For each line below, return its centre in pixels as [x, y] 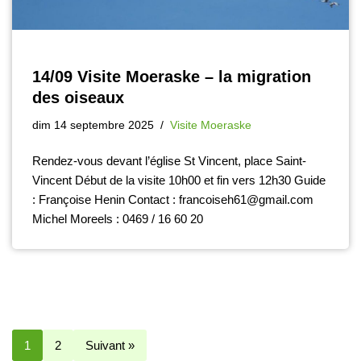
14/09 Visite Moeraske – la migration [172, 77]
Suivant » [110, 346]
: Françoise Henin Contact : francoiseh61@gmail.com [173, 200]
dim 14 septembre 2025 [93, 126]
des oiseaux [78, 98]
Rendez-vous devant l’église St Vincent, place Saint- [169, 161]
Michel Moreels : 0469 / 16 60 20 [118, 219]
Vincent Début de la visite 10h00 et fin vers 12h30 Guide [179, 180]
